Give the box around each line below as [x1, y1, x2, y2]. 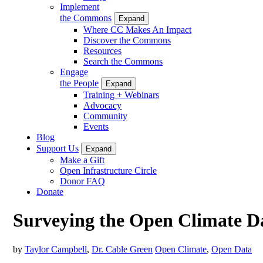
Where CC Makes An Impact [83, 24, 191, 35]
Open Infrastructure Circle [60, 165, 157, 176]
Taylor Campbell [25, 244, 87, 254]
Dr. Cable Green [92, 244, 153, 254]
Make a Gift [60, 154, 104, 165]
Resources [83, 45, 122, 56]
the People [60, 77, 99, 88]
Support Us [36, 143, 79, 153]
